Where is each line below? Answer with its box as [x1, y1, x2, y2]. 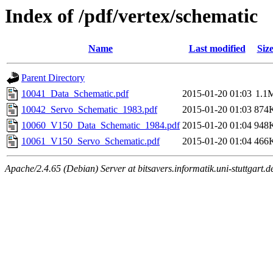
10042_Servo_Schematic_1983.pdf [21, 104, 157, 115]
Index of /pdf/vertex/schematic [5, 5, 258, 27]
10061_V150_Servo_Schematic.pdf [21, 136, 160, 147]
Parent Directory [21, 73, 85, 83]
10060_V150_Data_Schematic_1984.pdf [21, 120, 180, 131]
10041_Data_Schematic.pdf [21, 88, 129, 99]
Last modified [188, 43, 246, 54]
